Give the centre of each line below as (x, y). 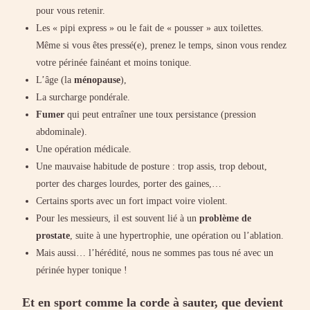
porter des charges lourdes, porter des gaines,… (129, 183)
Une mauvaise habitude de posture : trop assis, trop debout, (152, 166)
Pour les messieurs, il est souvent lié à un (118, 218)
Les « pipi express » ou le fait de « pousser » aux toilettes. (150, 28)
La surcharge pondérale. (83, 97)
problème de (226, 218)
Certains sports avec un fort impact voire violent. (132, 201)
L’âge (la (55, 80)
